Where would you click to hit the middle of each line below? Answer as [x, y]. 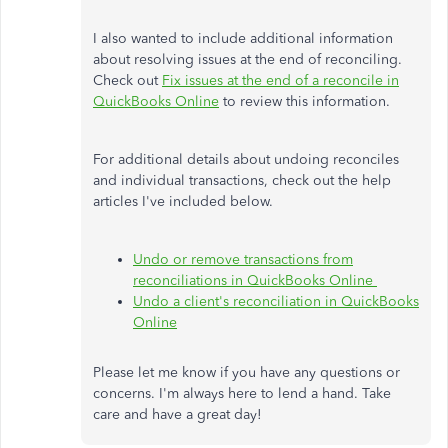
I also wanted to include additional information [243, 38]
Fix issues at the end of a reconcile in [280, 80]
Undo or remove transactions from [243, 259]
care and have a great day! [179, 414]
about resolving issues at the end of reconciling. [247, 59]
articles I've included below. [185, 201]
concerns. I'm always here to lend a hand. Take [242, 393]
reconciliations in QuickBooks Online [255, 280]
